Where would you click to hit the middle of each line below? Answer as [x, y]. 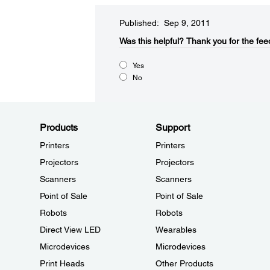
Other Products [184, 263]
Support [172, 127]
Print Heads [62, 263]
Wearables [176, 230]
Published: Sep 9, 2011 [165, 23]
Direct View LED [70, 230]
